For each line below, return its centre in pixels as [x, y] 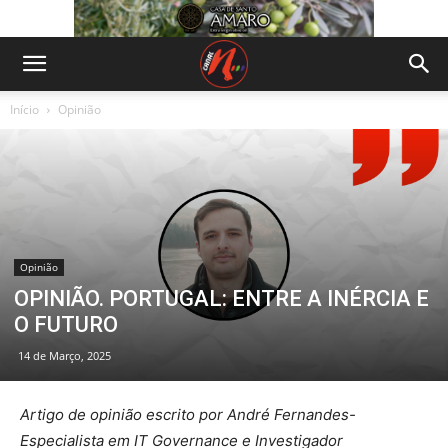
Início [24, 109]
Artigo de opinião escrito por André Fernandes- [188, 415]
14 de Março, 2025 [64, 356]
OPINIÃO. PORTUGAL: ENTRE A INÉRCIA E [221, 299]
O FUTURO [66, 325]
